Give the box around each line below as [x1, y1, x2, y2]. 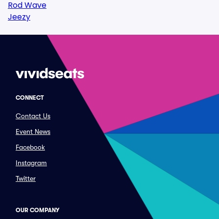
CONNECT [16, 94, 44, 101]
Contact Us [16, 112, 50, 120]
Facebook [16, 143, 45, 151]
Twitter [16, 175, 36, 182]
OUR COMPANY [16, 207, 59, 214]
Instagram [16, 159, 47, 167]
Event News [16, 128, 50, 135]
